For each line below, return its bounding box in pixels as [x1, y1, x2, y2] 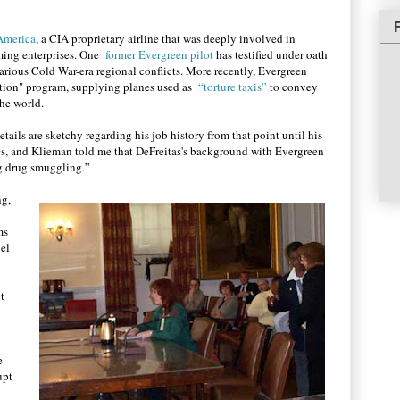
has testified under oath [213, 46, 328, 62]
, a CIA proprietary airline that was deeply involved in [36, 30, 296, 46]
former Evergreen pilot [103, 46, 213, 62]
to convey [267, 79, 318, 95]
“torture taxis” [198, 79, 267, 95]
